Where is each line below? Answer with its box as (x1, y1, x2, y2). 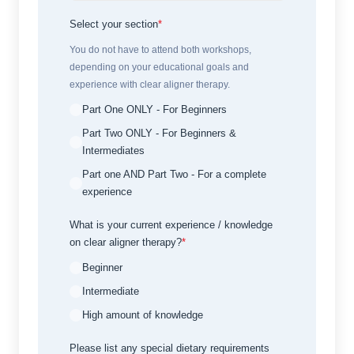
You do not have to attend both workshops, (70, 43, 251, 55)
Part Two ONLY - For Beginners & (82, 126, 236, 139)
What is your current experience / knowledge (70, 218, 273, 231)
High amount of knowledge (82, 308, 203, 321)
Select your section (70, 17, 158, 30)
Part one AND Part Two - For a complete (82, 168, 266, 180)
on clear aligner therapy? (70, 235, 182, 248)
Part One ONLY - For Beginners (82, 103, 227, 115)
